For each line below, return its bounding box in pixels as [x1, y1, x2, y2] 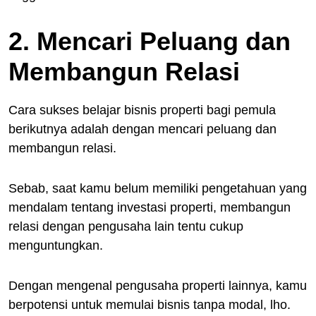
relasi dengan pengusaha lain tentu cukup [8, 219, 243, 233]
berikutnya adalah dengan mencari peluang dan [8, 121, 276, 136]
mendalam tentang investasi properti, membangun [8, 200, 291, 214]
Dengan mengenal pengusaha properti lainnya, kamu [8, 278, 307, 293]
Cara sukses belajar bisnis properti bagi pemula [8, 102, 276, 117]
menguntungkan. [8, 238, 103, 253]
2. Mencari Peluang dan [8, 26, 291, 56]
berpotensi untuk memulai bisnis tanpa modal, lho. [8, 297, 291, 312]
